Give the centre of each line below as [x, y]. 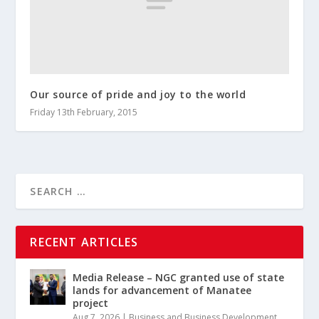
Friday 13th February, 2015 [84, 113]
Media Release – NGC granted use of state [179, 278]
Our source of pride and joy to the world [138, 95]
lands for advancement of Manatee [162, 291]
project [91, 303]
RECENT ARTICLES [84, 242]
